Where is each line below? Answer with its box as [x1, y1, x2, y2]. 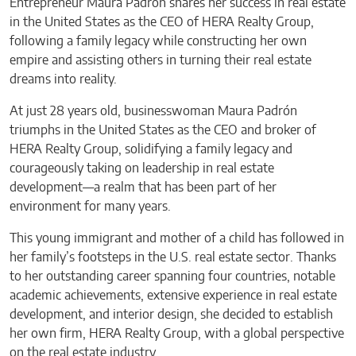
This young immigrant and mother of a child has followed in [10, 231, 344, 245]
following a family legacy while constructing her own [10, 34, 307, 48]
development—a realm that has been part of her [10, 180, 277, 194]
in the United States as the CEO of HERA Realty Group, [10, 15, 314, 29]
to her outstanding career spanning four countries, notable [10, 269, 335, 283]
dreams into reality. [10, 72, 117, 86]
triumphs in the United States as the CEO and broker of [10, 123, 316, 137]
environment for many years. [10, 199, 171, 213]
